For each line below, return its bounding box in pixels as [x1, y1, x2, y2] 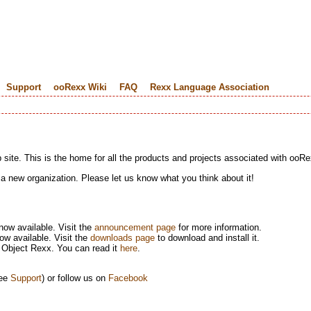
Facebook [108, 273, 148, 284]
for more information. [176, 221, 262, 233]
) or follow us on [42, 273, 108, 284]
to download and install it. [155, 232, 260, 243]
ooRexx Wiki [51, 82, 110, 92]
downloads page [90, 232, 155, 243]
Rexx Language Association [147, 82, 272, 92]
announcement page [94, 221, 176, 233]
